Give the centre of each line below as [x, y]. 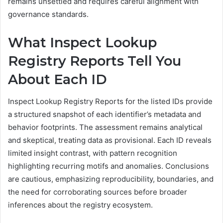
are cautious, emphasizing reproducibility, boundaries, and [111, 179]
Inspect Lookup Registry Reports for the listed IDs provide [110, 102]
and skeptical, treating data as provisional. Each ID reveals [110, 140]
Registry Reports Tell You [95, 61]
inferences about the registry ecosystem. [80, 205]
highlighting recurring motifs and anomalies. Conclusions [109, 166]
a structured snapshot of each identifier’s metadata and [105, 114]
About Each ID [57, 79]
